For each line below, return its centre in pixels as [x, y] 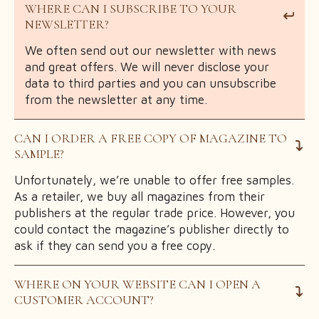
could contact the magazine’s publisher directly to [152, 229]
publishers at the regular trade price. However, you [155, 213]
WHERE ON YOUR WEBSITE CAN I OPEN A [137, 284]
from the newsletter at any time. [116, 99]
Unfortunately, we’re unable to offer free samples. [154, 180]
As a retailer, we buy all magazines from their [140, 196]
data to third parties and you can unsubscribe [151, 83]
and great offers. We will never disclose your [147, 67]
